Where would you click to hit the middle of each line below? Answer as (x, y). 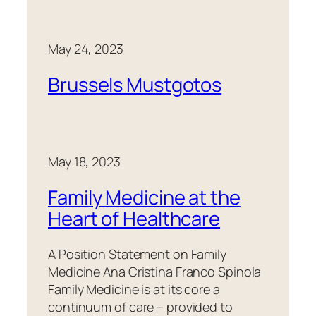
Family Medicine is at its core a (134, 289)
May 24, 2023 (86, 48)
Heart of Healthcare (134, 219)
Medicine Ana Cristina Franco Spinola (155, 271)
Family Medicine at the (144, 197)
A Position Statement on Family (137, 254)
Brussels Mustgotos (135, 84)
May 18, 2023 (84, 162)
